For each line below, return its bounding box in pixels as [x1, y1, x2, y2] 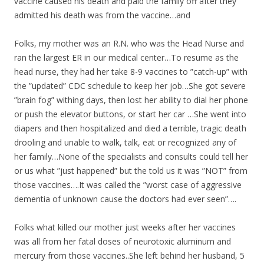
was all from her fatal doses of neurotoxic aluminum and [14, 235, 231, 247]
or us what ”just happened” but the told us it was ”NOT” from [14, 164, 247, 176]
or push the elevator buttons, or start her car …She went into [14, 108, 246, 120]
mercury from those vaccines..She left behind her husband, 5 [14, 249, 245, 261]
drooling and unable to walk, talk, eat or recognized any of [14, 136, 236, 148]
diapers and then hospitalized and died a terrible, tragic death [14, 122, 246, 134]
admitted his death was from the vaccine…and [14, 9, 190, 21]
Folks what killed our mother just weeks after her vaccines [14, 221, 236, 233]
